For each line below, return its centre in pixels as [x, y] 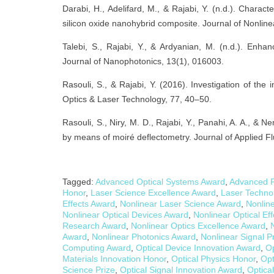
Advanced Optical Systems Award [160, 181]
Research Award [94, 225]
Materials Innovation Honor [114, 258]
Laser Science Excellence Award [153, 192]
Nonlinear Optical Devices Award [125, 214]
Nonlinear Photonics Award [144, 236]
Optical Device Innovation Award [198, 247]
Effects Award [89, 203]
